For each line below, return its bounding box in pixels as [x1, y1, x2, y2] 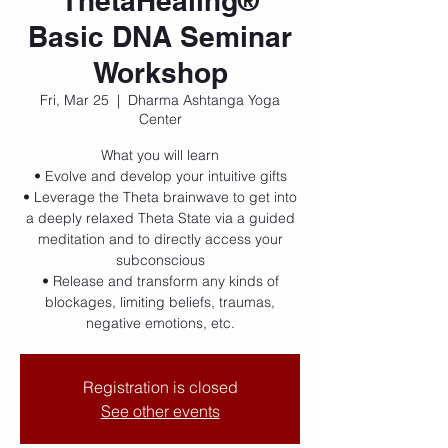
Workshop [92, 56, 228, 89]
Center [138, 110, 182, 128]
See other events [100, 401, 220, 421]
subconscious [115, 251, 205, 269]
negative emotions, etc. [85, 314, 235, 332]
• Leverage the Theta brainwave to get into [23, 188, 297, 206]
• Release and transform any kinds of [41, 272, 279, 290]
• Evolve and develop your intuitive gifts [33, 167, 287, 185]
